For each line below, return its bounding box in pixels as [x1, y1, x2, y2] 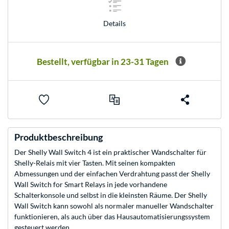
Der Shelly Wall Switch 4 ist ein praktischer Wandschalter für [14, 148, 207, 157]
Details [103, 18, 126, 28]
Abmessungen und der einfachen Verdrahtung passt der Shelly [14, 169, 210, 178]
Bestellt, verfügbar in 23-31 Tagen [37, 56, 169, 67]
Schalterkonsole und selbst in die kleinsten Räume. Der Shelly [14, 191, 207, 200]
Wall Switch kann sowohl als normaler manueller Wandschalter [14, 201, 214, 211]
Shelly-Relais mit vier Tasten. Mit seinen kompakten [14, 158, 175, 168]
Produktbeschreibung [14, 131, 103, 143]
